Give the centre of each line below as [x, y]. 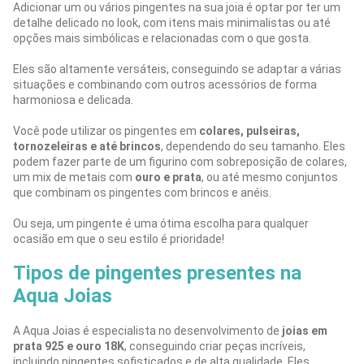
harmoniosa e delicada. [73, 100]
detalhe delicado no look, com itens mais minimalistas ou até [172, 22]
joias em [305, 330]
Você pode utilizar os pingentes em [106, 130]
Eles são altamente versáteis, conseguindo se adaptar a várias [177, 69]
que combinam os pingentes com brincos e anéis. [142, 192]
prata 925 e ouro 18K [69, 346]
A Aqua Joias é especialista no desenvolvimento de [147, 330]
